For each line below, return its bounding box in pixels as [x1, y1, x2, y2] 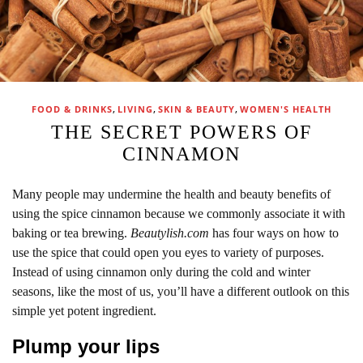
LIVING [117, 102, 153, 115]
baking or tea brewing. [12, 225, 130, 240]
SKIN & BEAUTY [158, 102, 235, 115]
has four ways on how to [209, 225, 339, 240]
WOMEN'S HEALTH [240, 102, 331, 115]
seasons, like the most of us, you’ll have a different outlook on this [12, 284, 349, 298]
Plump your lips [12, 335, 160, 357]
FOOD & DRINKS [32, 102, 113, 115]
